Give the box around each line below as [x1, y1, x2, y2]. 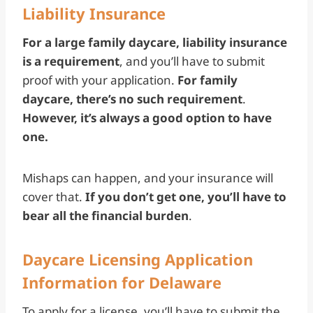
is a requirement [22, 52, 119, 69]
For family [177, 71, 238, 88]
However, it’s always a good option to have [22, 109, 272, 126]
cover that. [22, 188, 85, 205]
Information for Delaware [22, 271, 221, 293]
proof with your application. [22, 71, 177, 88]
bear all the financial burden [22, 207, 189, 224]
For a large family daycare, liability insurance [22, 34, 287, 50]
